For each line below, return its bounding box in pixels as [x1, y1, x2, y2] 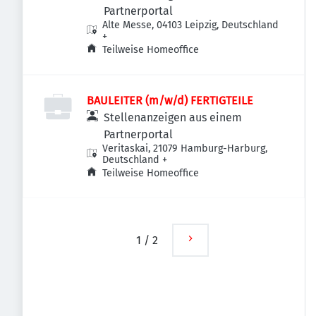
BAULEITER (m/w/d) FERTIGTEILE [87, 94, 253, 107]
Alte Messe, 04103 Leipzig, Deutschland [102, 19, 279, 31]
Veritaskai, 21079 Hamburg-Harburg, [102, 142, 268, 154]
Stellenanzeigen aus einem [104, 111, 242, 124]
